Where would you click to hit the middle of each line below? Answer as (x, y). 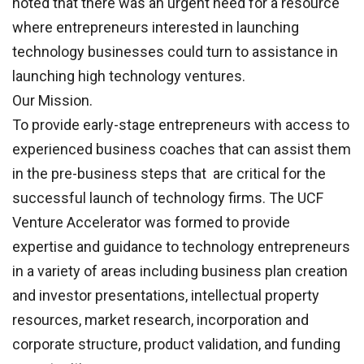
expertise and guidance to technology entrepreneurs (181, 246)
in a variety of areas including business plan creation (180, 271)
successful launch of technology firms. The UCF (168, 197)
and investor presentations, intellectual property (166, 295)
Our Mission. (52, 100)
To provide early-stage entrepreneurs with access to (181, 124)
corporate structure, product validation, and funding (176, 344)
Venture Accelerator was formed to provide (151, 222)
